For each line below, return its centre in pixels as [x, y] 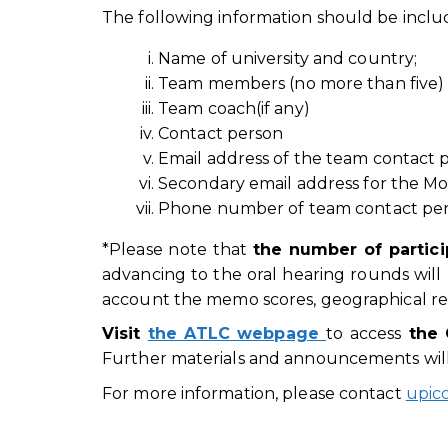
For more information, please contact [254, 394]
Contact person [221, 133]
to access [364, 334]
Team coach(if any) [234, 108]
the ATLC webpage [237, 334]
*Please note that [177, 249]
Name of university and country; [288, 58]
